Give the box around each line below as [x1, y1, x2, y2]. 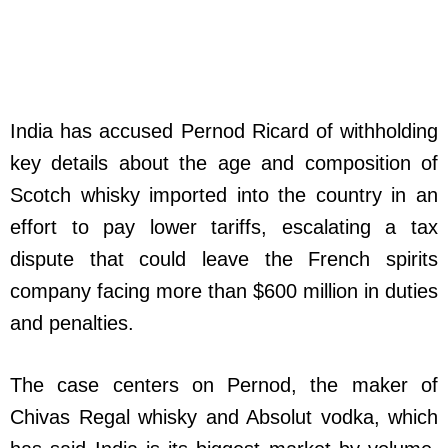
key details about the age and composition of [10, 151, 438, 174]
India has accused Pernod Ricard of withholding [10, 119, 438, 142]
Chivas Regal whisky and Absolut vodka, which [10, 405, 438, 428]
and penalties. [10, 311, 134, 334]
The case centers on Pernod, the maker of [10, 373, 438, 396]
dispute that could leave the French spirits [10, 247, 438, 270]
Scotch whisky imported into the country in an [10, 183, 438, 206]
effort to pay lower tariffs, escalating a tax [10, 215, 438, 238]
